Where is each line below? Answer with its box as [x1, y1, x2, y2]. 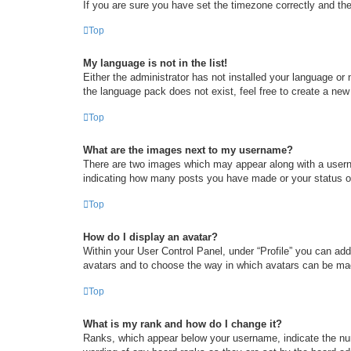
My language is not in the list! [83, 57, 227, 70]
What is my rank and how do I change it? [83, 317, 282, 330]
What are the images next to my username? [83, 144, 293, 157]
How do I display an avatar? [83, 230, 218, 243]
